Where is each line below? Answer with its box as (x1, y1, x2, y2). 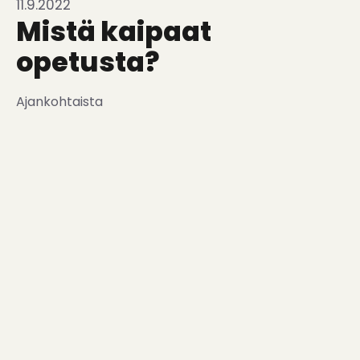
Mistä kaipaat (16, 12, 211, 51)
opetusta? (16, 43, 160, 81)
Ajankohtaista (16, 92, 103, 111)
